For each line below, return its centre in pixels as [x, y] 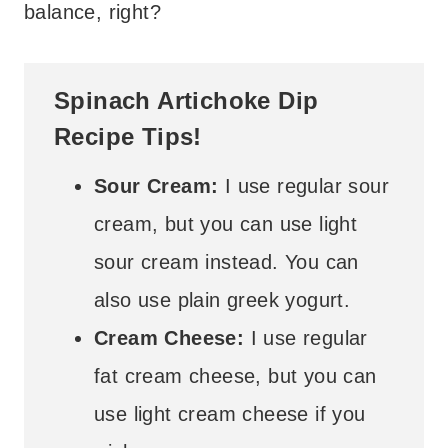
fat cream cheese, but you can [235, 375]
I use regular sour [304, 185]
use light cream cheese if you [230, 413]
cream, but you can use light [226, 223]
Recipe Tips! [128, 136]
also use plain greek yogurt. [222, 299]
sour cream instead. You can [226, 261]
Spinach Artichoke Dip [186, 100]
